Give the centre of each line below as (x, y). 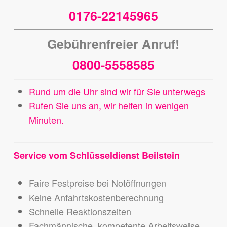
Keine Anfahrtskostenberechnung (96, 197)
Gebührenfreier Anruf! (113, 44)
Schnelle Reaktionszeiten (80, 212)
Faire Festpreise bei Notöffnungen (97, 183)
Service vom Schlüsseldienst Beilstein (97, 155)
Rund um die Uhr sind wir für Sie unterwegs (117, 91)
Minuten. (46, 120)
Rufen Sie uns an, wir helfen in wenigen (109, 106)
